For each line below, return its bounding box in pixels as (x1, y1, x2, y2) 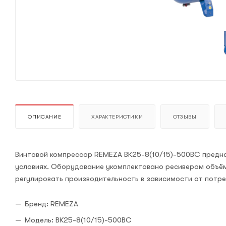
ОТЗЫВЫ (173, 113, 197, 120)
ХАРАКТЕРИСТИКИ (91, 113, 143, 120)
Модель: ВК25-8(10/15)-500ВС (25, 215, 132, 224)
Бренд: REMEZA (25, 199, 78, 208)
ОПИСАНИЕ (28, 113, 62, 120)
